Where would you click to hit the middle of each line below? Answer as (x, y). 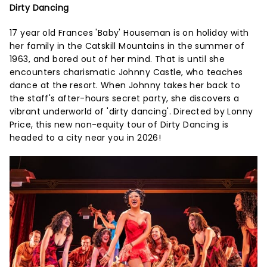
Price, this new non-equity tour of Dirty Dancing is (119, 124)
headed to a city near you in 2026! (86, 137)
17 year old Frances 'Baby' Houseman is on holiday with (129, 32)
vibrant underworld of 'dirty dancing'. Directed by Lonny (131, 111)
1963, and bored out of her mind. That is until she (117, 59)
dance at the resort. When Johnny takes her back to (125, 85)
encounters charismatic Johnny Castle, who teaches (126, 72)
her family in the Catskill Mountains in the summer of (127, 46)
